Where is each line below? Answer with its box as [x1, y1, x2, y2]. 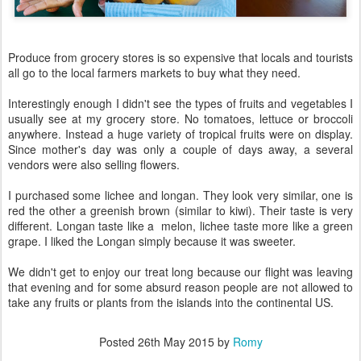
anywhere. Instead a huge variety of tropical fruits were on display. [8, 125, 353, 142]
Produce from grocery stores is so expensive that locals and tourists [8, 48, 353, 65]
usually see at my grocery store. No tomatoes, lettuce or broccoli [8, 110, 353, 127]
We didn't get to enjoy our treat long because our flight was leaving [8, 263, 353, 280]
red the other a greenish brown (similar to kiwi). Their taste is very [8, 201, 353, 218]
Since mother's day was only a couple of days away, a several [8, 140, 353, 157]
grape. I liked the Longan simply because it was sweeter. [8, 232, 296, 249]
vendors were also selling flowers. [8, 156, 180, 172]
